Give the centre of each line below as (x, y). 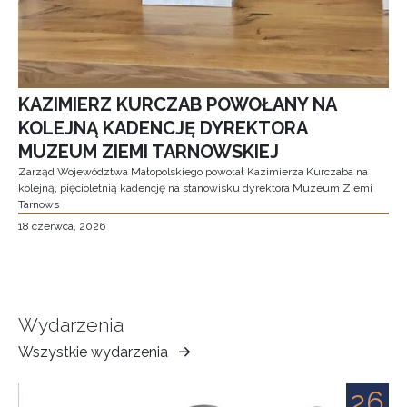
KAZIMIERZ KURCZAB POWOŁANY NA (177, 104)
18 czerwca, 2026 (62, 226)
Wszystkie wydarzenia (93, 352)
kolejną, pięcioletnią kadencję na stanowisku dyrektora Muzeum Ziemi (195, 188)
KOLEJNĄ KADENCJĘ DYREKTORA (163, 128)
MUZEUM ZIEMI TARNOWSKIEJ (149, 151)
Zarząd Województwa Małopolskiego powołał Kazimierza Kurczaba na (193, 171)
